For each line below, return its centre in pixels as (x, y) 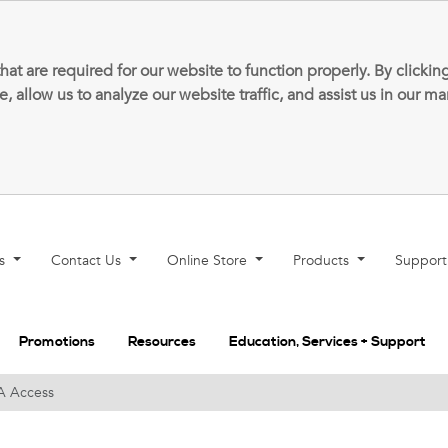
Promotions (57, 341)
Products (323, 260)
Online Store (209, 260)
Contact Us (88, 260)
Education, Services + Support (327, 341)
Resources (162, 341)
